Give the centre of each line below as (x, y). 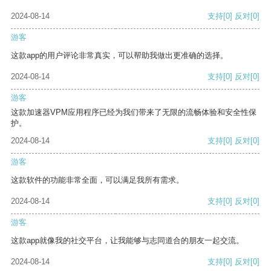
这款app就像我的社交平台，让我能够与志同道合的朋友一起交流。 (127, 241)
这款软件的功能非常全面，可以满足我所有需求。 (97, 180)
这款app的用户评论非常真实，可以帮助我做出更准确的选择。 (119, 56)
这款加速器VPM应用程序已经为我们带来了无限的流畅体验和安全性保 (134, 113)
